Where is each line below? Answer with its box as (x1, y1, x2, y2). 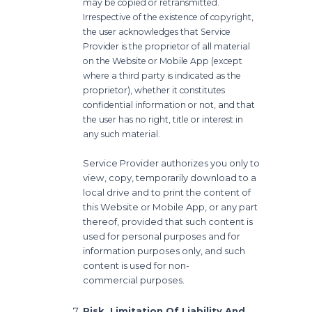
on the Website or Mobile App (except (83, 55, 243, 66)
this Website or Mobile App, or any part (83, 201, 258, 212)
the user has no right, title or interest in (83, 114, 244, 125)
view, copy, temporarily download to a (83, 171, 257, 183)
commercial (83, 274, 141, 286)
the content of (186, 186, 251, 198)
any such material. (83, 128, 161, 139)
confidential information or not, (83, 99, 219, 110)
